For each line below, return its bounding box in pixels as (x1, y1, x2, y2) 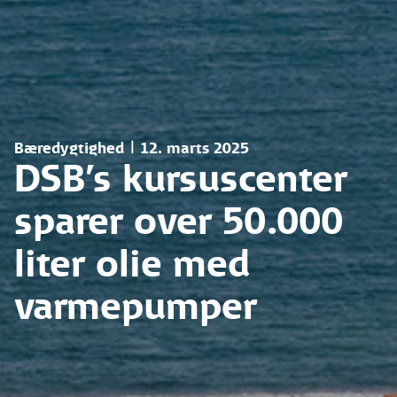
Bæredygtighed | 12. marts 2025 (14, 140, 249, 158)
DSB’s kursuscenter (14, 158, 347, 201)
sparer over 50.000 (14, 200, 344, 244)
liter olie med (14, 243, 250, 286)
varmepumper (14, 285, 257, 329)
